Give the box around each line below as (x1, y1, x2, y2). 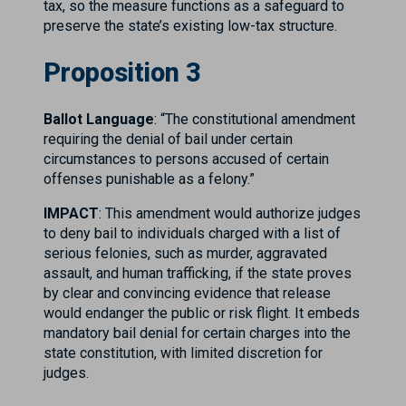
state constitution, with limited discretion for (43, 344, 323, 362)
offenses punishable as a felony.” (43, 170, 255, 188)
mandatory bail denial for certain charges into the (43, 324, 351, 343)
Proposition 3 (43, 57, 201, 89)
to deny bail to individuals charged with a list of (43, 225, 341, 243)
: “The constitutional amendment (154, 111, 355, 129)
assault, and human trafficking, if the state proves (43, 265, 352, 283)
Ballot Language (43, 111, 154, 129)
